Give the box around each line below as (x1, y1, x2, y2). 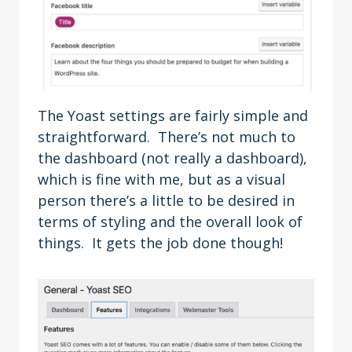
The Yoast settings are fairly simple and (38, 106, 308, 125)
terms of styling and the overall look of (38, 212, 302, 231)
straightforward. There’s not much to (38, 127, 295, 146)
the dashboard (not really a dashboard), (38, 148, 307, 167)
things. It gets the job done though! (38, 233, 291, 252)
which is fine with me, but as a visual (38, 170, 285, 189)
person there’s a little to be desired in (38, 191, 295, 210)
